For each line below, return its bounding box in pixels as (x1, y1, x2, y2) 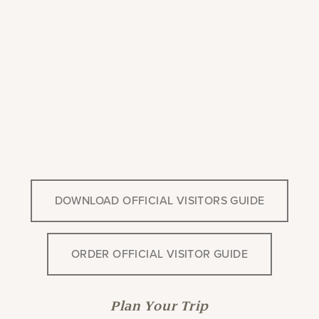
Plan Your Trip (110, 298, 209, 314)
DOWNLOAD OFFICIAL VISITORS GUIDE (54, 192, 265, 209)
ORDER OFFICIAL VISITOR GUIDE (70, 245, 249, 262)
